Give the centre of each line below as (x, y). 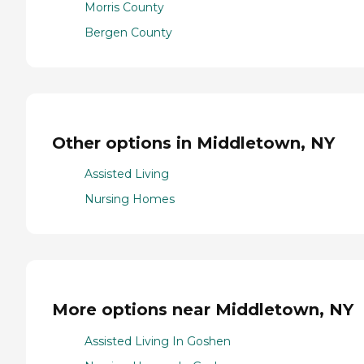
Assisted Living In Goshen (158, 341)
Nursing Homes (130, 199)
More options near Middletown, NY (203, 309)
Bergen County (128, 33)
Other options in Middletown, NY (193, 143)
